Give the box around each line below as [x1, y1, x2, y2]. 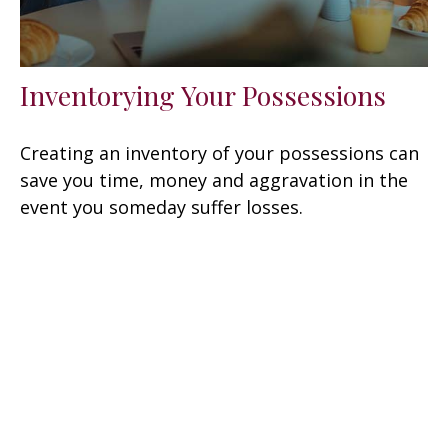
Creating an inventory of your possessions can [20, 140, 419, 165]
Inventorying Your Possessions [20, 76, 386, 113]
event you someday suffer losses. [20, 194, 303, 219]
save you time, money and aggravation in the [20, 167, 408, 192]
